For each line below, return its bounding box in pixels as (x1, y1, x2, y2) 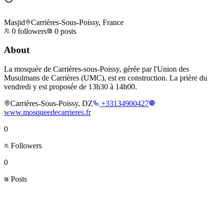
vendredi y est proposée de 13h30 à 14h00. (4, 82, 137, 91)
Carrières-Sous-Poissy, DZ (10, 99, 93, 108)
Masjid (4, 18, 25, 27)
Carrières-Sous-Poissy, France (31, 18, 124, 27)
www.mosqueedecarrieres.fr (4, 108, 91, 117)
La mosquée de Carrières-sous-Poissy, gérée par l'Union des (4, 65, 189, 74)
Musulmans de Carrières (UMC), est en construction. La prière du (4, 74, 207, 82)
